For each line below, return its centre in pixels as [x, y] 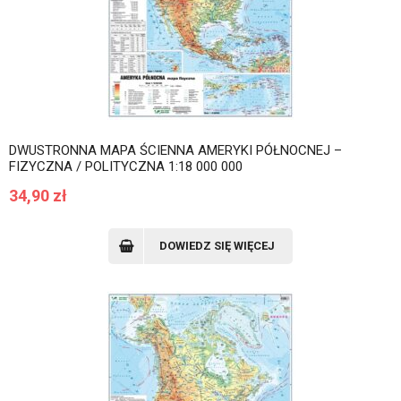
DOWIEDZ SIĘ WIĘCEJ [217, 246]
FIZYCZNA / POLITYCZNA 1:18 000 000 [126, 166]
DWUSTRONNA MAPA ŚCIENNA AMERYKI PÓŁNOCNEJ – [175, 150]
